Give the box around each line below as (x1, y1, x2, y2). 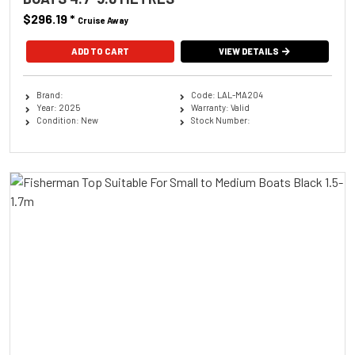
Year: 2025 (36, 101, 80, 113)
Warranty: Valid (190, 101, 250, 113)
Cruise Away (78, 14, 129, 25)
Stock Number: (190, 114, 250, 125)
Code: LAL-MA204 (190, 89, 263, 100)
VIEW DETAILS (219, 45, 280, 56)
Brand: (36, 89, 63, 100)
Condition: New (36, 114, 98, 125)
